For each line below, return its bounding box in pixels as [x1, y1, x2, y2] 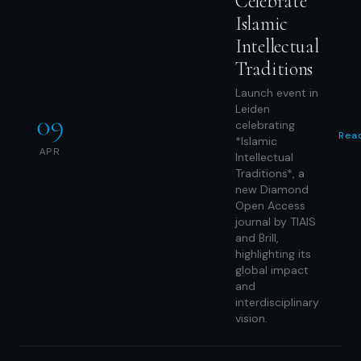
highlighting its [235, 246, 311, 261]
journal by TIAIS [235, 214, 316, 229]
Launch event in [235, 85, 318, 100]
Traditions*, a [235, 165, 305, 180]
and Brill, [235, 230, 279, 245]
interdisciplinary [235, 294, 319, 309]
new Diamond [235, 181, 309, 197]
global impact [235, 262, 309, 277]
